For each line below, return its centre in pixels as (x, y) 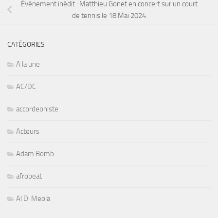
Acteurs (28, 131)
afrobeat (29, 176)
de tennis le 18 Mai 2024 (109, 15)
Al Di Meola (33, 198)
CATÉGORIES (26, 44)
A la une (28, 64)
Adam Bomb (35, 154)
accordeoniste (37, 109)
